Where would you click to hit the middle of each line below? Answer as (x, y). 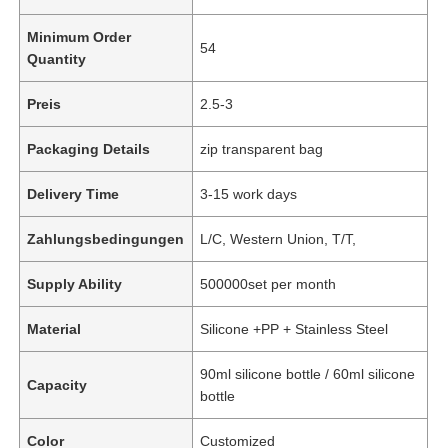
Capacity (57, 384)
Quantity (57, 58)
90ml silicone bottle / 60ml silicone (308, 373)
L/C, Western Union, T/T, (278, 238)
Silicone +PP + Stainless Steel (294, 328)
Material (54, 328)
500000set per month (268, 283)
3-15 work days (249, 193)
